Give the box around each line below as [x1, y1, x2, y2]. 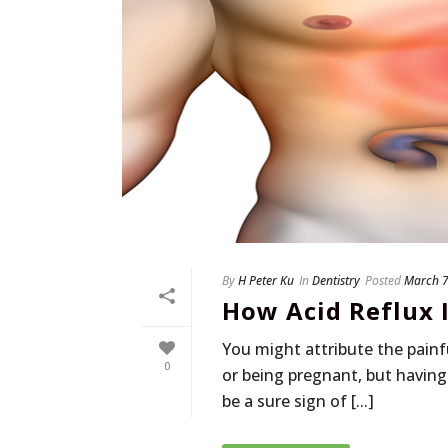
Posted [365, 272, 401, 290]
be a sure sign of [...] [222, 390, 374, 413]
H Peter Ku [238, 272, 294, 290]
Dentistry [312, 272, 360, 290]
